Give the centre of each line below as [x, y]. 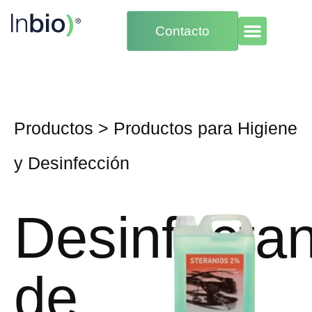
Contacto [183, 31]
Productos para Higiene [205, 128]
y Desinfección [72, 163]
